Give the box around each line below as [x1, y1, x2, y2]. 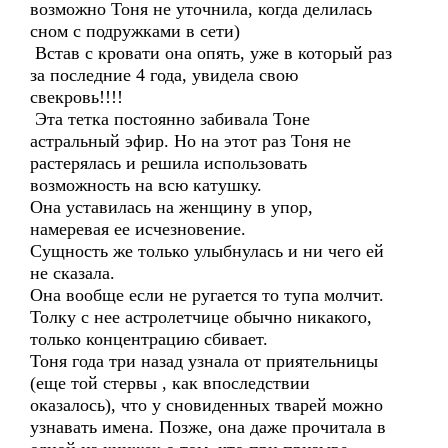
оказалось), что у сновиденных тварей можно [30, 395, 383, 415]
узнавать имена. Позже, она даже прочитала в [30, 417, 386, 437]
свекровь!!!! [30, 87, 123, 107]
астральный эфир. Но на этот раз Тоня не [30, 131, 351, 151]
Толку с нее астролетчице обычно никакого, [30, 307, 372, 327]
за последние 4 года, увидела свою [30, 65, 298, 85]
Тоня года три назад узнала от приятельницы [30, 351, 378, 371]
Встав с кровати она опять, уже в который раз [30, 43, 392, 63]
